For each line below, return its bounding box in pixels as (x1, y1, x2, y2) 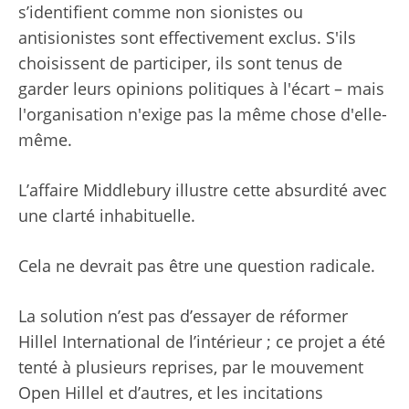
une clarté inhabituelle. (18, 204, 195, 227)
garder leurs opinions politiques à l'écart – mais (18, 78, 384, 100)
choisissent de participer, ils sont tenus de (18, 52, 342, 75)
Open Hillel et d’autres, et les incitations (18, 382, 323, 404)
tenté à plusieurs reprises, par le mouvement (18, 356, 363, 379)
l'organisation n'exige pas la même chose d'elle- (18, 103, 387, 126)
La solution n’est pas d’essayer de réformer (18, 305, 348, 328)
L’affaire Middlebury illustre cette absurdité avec (18, 179, 387, 202)
